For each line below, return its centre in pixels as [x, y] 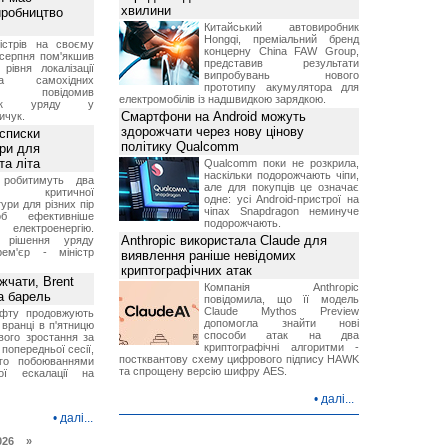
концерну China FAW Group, [281, 51]
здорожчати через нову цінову [212, 131]
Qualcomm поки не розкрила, [281, 163]
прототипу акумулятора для [281, 87]
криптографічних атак [186, 270]
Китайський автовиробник [281, 27]
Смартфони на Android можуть [213, 116]
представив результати [281, 63]
